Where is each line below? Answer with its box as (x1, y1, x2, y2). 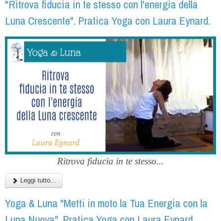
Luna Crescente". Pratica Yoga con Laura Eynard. (5, 13, 210, 28)
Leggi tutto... (18, 176, 56, 184)
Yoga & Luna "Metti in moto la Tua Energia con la (5, 195, 208, 211)
